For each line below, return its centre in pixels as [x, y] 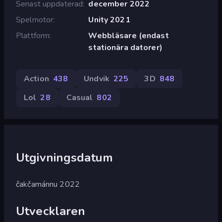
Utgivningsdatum [64, 157]
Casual [80, 97]
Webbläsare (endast [129, 35]
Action [36, 79]
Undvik [97, 79]
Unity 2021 [109, 20]
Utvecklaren [51, 211]
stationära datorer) [125, 47]
